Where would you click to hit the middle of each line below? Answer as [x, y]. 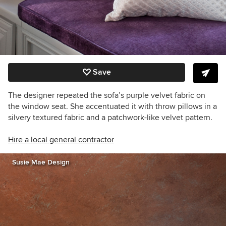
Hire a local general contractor [61, 140]
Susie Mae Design [41, 162]
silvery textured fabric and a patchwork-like [85, 118]
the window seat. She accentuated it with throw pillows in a [112, 106]
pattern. [198, 118]
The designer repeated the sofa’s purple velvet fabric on [107, 95]
